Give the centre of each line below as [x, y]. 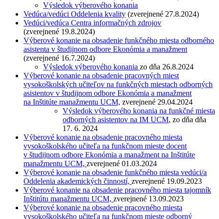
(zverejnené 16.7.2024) [59, 58]
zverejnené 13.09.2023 [149, 199]
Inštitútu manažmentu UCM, [68, 199]
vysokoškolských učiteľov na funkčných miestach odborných [118, 85]
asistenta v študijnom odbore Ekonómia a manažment [105, 49]
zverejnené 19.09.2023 [167, 181]
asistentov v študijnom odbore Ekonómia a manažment [108, 93]
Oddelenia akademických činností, [77, 181]
